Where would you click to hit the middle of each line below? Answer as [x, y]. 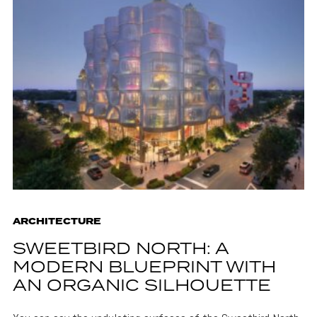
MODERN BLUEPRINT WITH [144, 267]
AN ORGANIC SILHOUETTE [142, 286]
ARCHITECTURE [57, 221]
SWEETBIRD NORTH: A [120, 249]
